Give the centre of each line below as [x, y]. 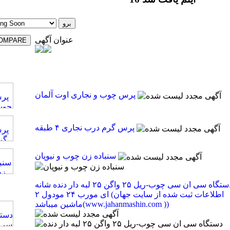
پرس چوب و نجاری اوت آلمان [85, 95]
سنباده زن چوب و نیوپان [75, 156]
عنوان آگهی [54, 40]
